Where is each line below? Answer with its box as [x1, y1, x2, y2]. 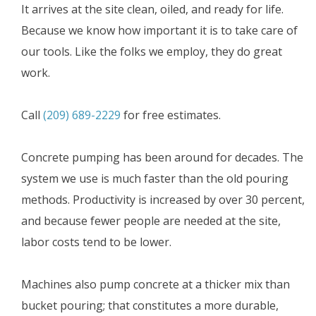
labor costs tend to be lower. [21, 234, 171, 250]
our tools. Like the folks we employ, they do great [21, 44, 282, 60]
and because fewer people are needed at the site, [21, 213, 281, 229]
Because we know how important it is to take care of [21, 23, 298, 39]
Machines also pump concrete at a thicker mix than [21, 276, 290, 293]
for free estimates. [123, 107, 221, 123]
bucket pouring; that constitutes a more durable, [21, 298, 279, 314]
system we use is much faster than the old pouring [21, 171, 288, 187]
